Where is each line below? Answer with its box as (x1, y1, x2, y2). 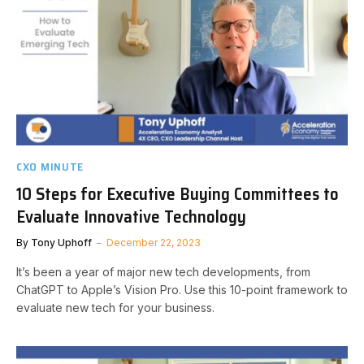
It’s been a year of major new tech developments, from (16, 265, 310, 279)
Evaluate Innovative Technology (16, 203, 246, 230)
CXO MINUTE (16, 158, 84, 175)
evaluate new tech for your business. (16, 301, 214, 314)
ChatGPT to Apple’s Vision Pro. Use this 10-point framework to (16, 283, 348, 297)
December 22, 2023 (106, 236, 201, 249)
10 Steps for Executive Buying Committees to (16, 180, 339, 207)
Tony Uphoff (31, 236, 92, 249)
